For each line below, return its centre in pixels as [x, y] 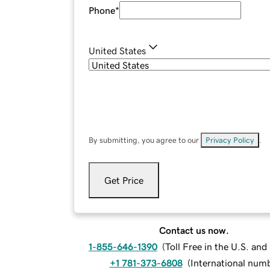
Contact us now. [194, 231]
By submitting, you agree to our [145, 140]
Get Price [124, 181]
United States [117, 51]
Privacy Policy [230, 140]
